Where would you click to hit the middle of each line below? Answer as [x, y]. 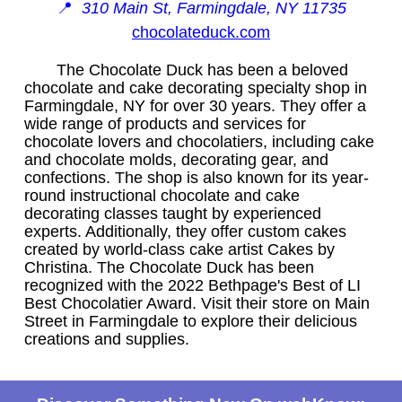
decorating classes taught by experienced [173, 213]
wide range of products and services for [165, 123]
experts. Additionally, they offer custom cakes [185, 231]
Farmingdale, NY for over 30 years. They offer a [195, 105]
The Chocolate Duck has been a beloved [202, 70]
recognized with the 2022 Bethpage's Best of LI [192, 285]
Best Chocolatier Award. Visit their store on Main [197, 303]
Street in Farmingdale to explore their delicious [191, 321]
